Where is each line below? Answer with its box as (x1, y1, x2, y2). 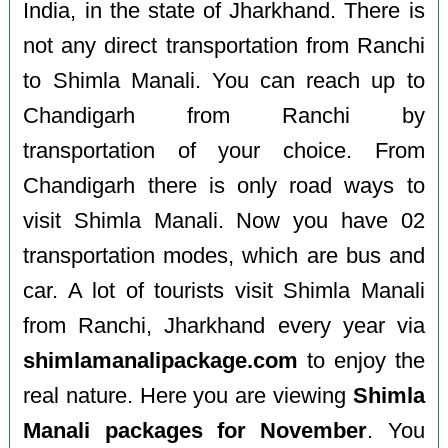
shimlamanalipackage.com (23, 348, 299, 373)
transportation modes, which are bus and (23, 243, 425, 268)
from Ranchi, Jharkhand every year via (23, 313, 425, 338)
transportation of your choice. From (23, 138, 425, 163)
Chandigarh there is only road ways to (23, 173, 425, 198)
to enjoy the (298, 348, 425, 373)
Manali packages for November (23, 418, 368, 443)
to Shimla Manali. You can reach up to (23, 68, 425, 93)
